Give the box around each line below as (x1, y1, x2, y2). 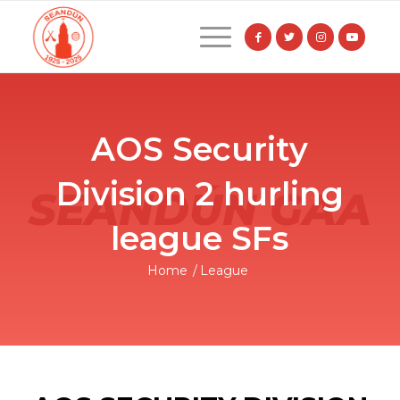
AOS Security (91, 129, 309, 169)
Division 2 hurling (55, 174, 344, 213)
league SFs (111, 219, 289, 258)
